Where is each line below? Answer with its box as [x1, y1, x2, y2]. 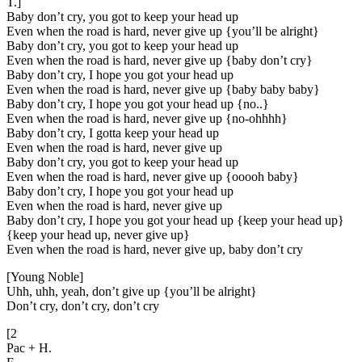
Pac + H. [6, 340, 52, 355]
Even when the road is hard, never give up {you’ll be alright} [6, 23, 319, 38]
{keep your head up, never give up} [6, 227, 190, 242]
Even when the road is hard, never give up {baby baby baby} [6, 82, 320, 96]
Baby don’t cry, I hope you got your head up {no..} [6, 96, 269, 111]
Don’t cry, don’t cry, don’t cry [6, 298, 159, 313]
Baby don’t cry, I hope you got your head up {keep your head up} [6, 213, 344, 227]
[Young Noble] [6, 269, 83, 284]
